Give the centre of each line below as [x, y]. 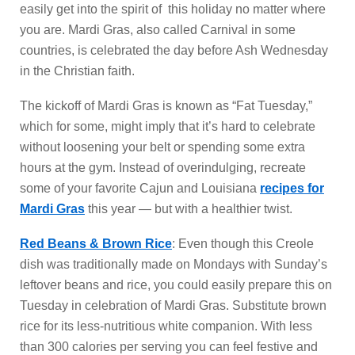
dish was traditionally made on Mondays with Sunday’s [174, 264]
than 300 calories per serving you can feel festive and [169, 347]
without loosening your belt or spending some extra [162, 147]
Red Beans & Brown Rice [96, 244]
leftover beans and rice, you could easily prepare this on [176, 285]
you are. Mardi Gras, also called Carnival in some [158, 30]
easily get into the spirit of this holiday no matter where [173, 9]
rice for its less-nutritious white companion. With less [166, 326]
